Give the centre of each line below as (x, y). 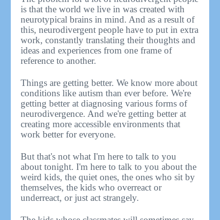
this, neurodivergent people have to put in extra (110, 29)
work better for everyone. (69, 134)
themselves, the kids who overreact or (91, 187)
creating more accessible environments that (101, 124)
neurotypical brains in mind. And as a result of (108, 19)
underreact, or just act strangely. (80, 197)
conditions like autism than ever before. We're (106, 93)
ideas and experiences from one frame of (96, 50)
